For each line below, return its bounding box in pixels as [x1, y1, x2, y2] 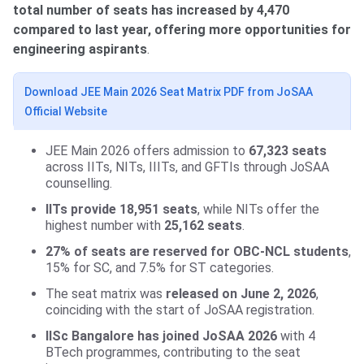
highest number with [45, 218, 164, 234]
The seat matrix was [45, 286, 166, 302]
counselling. [45, 175, 112, 192]
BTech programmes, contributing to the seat [45, 344, 301, 361]
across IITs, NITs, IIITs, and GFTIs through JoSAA [45, 159, 329, 175]
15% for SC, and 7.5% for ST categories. [45, 260, 274, 276]
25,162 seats [164, 218, 242, 234]
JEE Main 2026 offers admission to [45, 143, 249, 159]
